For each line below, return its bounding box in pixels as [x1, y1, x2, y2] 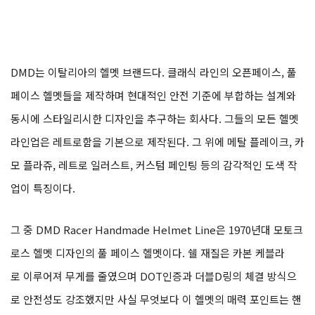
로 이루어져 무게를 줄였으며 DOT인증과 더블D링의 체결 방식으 [11, 268, 297, 283]
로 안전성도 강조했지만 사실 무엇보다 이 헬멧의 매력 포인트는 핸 [11, 291, 302, 307]
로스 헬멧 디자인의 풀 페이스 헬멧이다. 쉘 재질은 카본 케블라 [11, 245, 285, 260]
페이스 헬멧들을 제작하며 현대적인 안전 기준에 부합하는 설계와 [11, 87, 296, 103]
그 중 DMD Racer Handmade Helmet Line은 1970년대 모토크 [11, 221, 303, 237]
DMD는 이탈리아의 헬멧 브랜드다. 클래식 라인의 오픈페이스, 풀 [11, 64, 297, 79]
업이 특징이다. [11, 180, 75, 195]
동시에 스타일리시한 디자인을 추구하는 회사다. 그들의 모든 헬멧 [11, 110, 299, 126]
